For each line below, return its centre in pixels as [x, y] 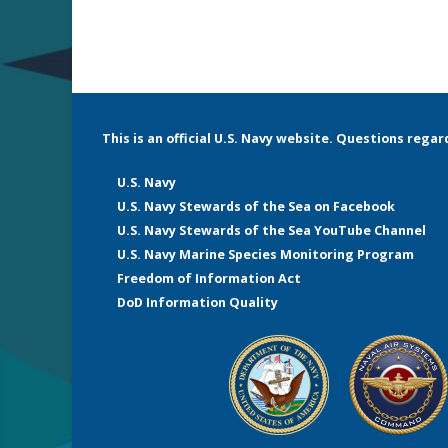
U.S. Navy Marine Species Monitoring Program [265, 254]
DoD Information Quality [197, 302]
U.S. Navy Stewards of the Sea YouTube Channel [271, 230]
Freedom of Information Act [209, 278]
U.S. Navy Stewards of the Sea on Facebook [256, 206]
